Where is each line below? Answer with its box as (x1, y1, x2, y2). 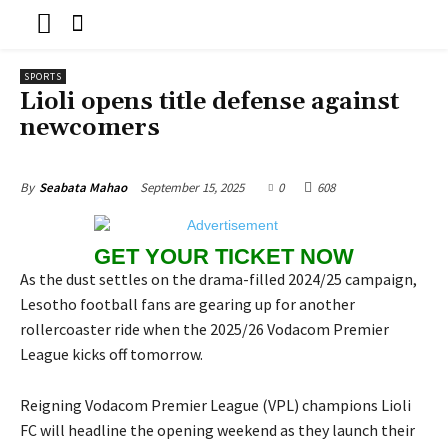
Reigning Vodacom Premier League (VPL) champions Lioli (20, 394, 411, 415)
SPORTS (24, 69, 62, 83)
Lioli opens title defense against (20, 86, 399, 117)
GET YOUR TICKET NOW (94, 243, 354, 269)
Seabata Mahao (39, 178, 127, 196)
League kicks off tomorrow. (20, 343, 203, 364)
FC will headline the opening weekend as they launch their (20, 419, 415, 440)
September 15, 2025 (140, 178, 244, 196)
